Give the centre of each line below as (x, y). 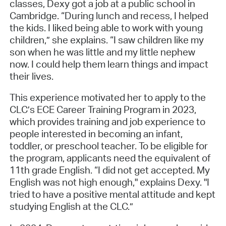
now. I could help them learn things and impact (109, 64)
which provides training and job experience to (107, 122)
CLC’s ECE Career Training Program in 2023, (103, 110)
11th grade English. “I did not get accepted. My (109, 170)
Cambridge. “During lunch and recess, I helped (109, 15)
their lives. (31, 76)
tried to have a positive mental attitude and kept (112, 194)
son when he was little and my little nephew (102, 52)
